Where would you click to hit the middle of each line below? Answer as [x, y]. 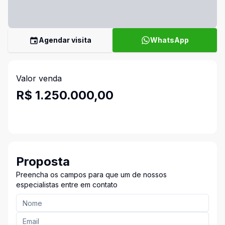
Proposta [43, 161]
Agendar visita [65, 40]
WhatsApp [169, 40]
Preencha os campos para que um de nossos [91, 175]
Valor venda [39, 78]
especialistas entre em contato [67, 185]
